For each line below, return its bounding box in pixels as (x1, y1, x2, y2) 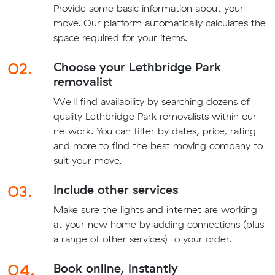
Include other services (53, 181, 178, 197)
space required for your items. (53, 31, 187, 44)
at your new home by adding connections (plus (53, 217, 264, 230)
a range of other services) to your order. (53, 232, 231, 245)
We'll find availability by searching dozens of (53, 95, 250, 107)
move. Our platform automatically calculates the (53, 16, 266, 29)
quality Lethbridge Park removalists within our (53, 109, 257, 122)
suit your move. (53, 153, 122, 166)
